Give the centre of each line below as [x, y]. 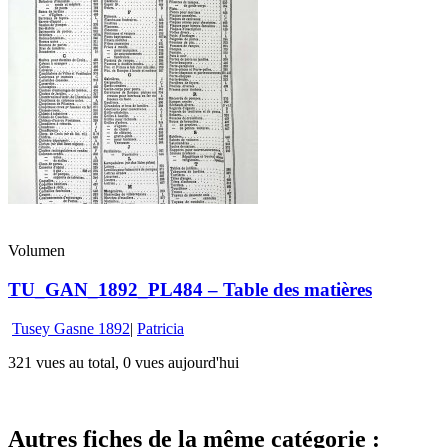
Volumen [36, 251]
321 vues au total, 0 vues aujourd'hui [123, 362]
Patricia [160, 328]
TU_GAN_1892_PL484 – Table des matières [190, 290]
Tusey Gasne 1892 [71, 328]
